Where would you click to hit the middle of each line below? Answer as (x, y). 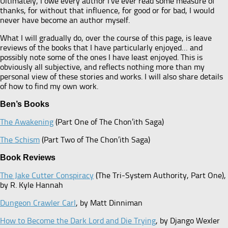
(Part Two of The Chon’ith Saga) (95, 139)
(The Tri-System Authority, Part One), (160, 175)
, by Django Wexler (188, 220)
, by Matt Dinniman (109, 203)
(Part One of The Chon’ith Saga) (109, 122)
